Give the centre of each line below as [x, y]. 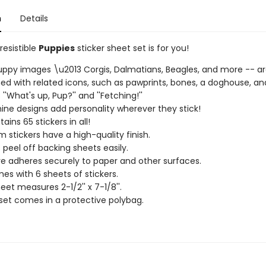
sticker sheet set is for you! [132, 48]
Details [34, 18]
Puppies [56, 48]
